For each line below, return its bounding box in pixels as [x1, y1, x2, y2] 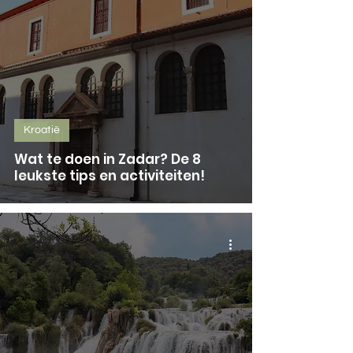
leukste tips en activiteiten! [14, 165, 205, 185]
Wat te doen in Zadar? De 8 [14, 149, 201, 169]
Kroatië [24, 124, 60, 136]
